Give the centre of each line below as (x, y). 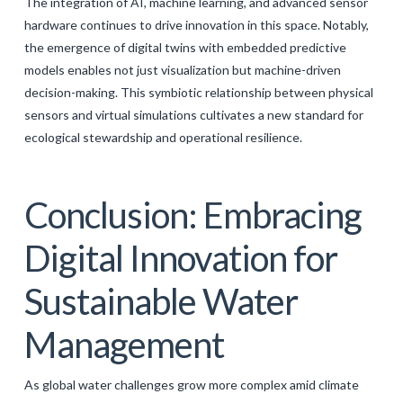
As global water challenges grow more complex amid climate (191, 384)
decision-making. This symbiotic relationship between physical (198, 92)
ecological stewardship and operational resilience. (163, 137)
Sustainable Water (161, 301)
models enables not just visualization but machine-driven (182, 69)
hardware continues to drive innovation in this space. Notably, (196, 24)
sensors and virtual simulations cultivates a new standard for (193, 114)
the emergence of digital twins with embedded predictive (185, 47)
